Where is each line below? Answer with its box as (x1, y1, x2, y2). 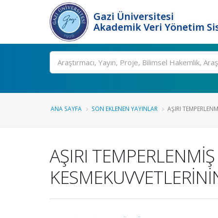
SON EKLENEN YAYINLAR (91, 105, 158, 112)
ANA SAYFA (51, 105, 82, 112)
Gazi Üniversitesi (93, 10, 174, 23)
